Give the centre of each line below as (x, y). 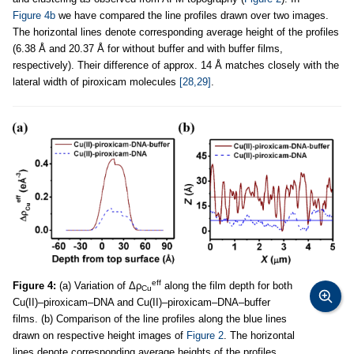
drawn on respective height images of (100, 335)
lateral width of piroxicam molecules (96, 81)
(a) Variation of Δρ (99, 285)
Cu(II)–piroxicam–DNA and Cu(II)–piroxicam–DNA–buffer (141, 302)
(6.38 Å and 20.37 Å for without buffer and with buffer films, (148, 48)
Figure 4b (34, 15)
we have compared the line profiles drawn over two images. (192, 15)
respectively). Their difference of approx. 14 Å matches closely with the (176, 65)
